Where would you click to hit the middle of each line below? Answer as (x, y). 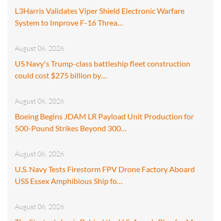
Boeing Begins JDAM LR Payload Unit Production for (104, 116)
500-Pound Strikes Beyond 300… (71, 128)
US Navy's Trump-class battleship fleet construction (103, 63)
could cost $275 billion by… (61, 75)
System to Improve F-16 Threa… (69, 22)
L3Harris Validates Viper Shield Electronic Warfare (100, 10)
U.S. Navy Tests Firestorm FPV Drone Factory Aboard (105, 169)
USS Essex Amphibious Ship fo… (69, 181)
